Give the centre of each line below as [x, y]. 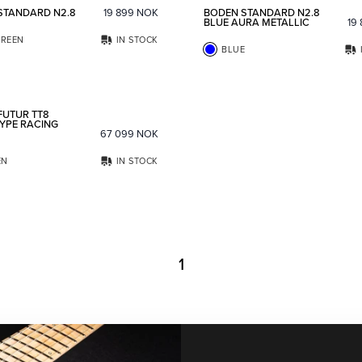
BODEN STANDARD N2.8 [262, 12]
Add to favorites [191, 72]
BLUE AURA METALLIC [257, 22]
